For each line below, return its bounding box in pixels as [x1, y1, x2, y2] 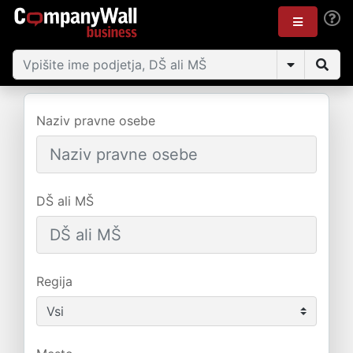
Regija [36, 273, 72, 289]
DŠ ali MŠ [36, 193, 94, 209]
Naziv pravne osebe [36, 113, 155, 128]
